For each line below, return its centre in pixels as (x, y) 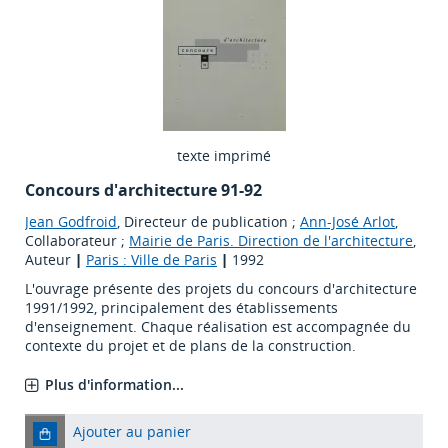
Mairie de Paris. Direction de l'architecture (271, 241)
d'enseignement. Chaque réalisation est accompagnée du (218, 327)
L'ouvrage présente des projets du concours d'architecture (221, 289)
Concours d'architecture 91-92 (143, 190)
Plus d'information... (114, 385)
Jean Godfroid (71, 222)
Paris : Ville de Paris (151, 260)
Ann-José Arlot (347, 222)
